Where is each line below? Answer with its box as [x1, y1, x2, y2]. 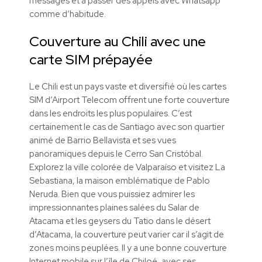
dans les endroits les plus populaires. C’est [29, 108, 192, 120]
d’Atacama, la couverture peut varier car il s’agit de [29, 229, 224, 241]
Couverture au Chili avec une [29, 32, 206, 51]
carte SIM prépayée [29, 50, 153, 69]
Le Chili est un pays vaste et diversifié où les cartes [29, 81, 226, 93]
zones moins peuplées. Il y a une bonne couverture [29, 242, 227, 254]
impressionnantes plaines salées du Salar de [29, 202, 199, 214]
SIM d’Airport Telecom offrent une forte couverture [29, 94, 230, 106]
